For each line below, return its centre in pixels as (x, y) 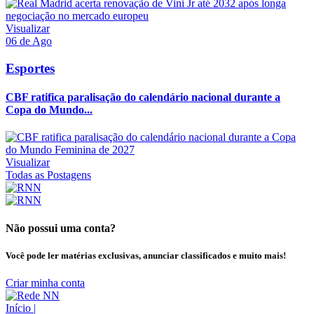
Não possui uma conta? (61, 228)
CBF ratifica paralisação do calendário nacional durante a (143, 97)
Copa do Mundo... (49, 110)
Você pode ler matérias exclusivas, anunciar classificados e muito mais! (146, 255)
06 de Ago (29, 41)
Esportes (30, 68)
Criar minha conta (45, 282)
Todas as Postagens (48, 175)
